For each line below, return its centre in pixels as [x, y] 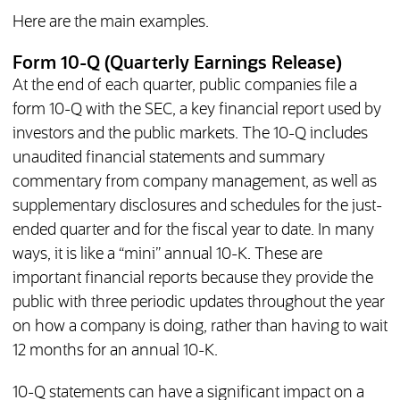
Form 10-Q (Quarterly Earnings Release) [177, 64]
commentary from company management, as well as [194, 183]
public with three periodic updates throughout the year [198, 303]
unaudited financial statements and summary [168, 158]
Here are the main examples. [110, 23]
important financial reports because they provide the [192, 279]
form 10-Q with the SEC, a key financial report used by [196, 110]
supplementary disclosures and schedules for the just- [197, 207]
